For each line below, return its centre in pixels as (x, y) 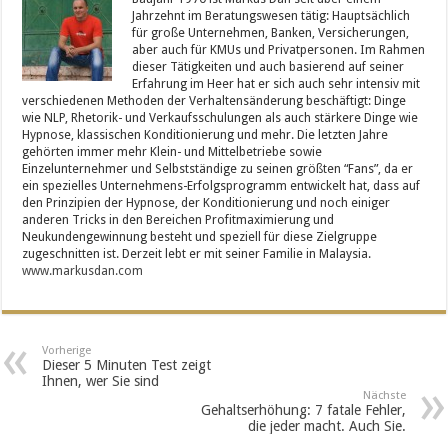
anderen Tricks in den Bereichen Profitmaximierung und (178, 219)
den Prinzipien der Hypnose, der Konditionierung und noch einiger (206, 202)
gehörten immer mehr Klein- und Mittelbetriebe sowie (172, 151)
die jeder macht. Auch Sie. (326, 425)
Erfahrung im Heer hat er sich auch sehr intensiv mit (276, 83)
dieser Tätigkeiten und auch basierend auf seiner (268, 66)
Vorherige (67, 350)
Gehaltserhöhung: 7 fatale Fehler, (303, 409)
